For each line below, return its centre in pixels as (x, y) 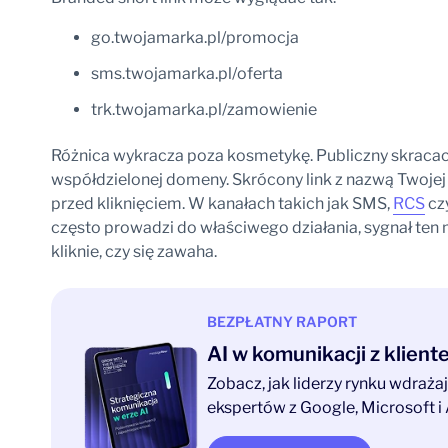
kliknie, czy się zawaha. (133, 251)
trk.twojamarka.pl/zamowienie (203, 109)
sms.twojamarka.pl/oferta (186, 73)
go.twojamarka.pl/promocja (194, 37)
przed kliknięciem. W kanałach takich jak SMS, (221, 203)
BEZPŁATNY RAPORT (281, 321)
